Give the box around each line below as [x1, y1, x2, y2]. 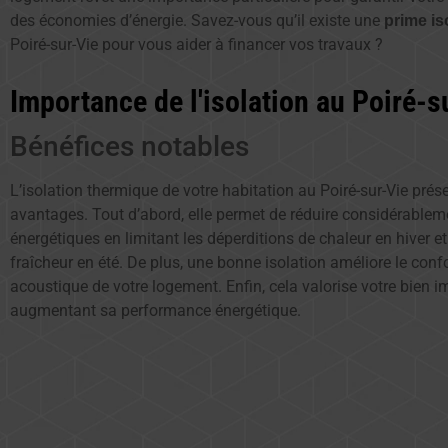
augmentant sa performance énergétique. [10, 301, 301, 321]
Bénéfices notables [10, 130, 249, 164]
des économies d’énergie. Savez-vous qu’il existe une [10, 10, 384, 30]
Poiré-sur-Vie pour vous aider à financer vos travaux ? [10, 34, 383, 54]
